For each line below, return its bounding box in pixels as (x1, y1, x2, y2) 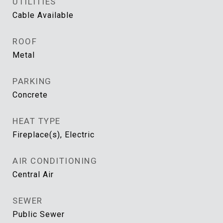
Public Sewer (12, 210, 65, 219)
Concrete (12, 90, 48, 100)
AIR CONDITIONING (12, 156, 97, 166)
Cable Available (12, 10, 74, 20)
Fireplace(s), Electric (12, 130, 95, 139)
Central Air (12, 170, 54, 179)
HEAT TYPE (12, 116, 61, 126)
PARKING (12, 76, 52, 86)
